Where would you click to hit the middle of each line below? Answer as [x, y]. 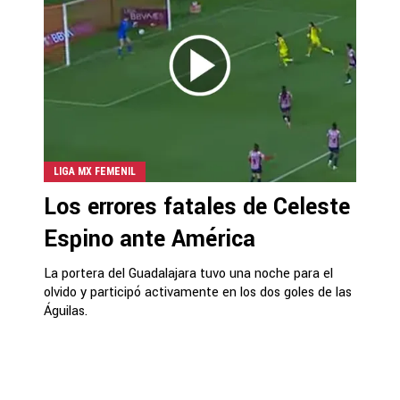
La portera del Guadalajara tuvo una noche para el [188, 273]
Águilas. [66, 311]
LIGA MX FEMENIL [95, 171]
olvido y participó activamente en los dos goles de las [198, 292]
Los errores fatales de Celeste [197, 207]
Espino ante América [150, 239]
